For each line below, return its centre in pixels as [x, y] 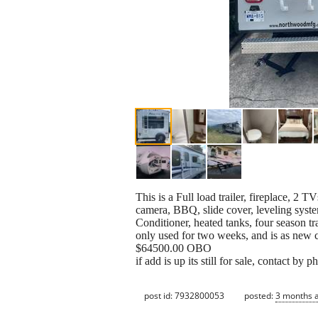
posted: [260, 295]
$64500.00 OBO [174, 248]
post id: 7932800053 [184, 295]
